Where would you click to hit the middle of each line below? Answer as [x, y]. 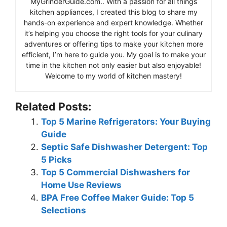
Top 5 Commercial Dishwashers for [116, 173]
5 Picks [56, 160]
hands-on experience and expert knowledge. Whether [113, 23]
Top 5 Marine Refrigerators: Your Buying [126, 122]
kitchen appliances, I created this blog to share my [113, 12]
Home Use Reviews [81, 185]
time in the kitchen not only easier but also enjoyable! [113, 65]
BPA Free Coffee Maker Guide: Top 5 [118, 198]
